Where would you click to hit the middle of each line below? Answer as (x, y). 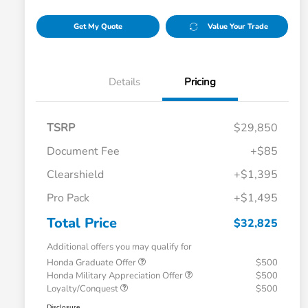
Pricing (200, 82)
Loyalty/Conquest (84, 289)
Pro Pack (68, 198)
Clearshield (75, 175)
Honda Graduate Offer (92, 263)
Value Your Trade (238, 27)
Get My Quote (98, 27)
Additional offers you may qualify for (119, 247)
